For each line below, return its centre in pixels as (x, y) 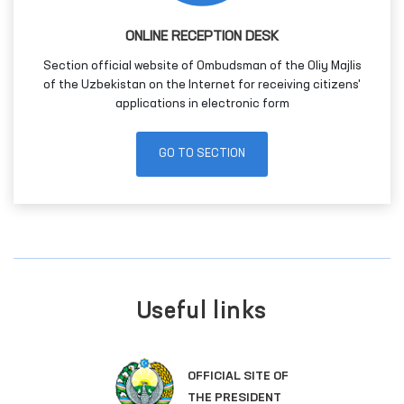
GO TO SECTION (202, 153)
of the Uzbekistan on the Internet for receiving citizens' (202, 84)
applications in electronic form (202, 103)
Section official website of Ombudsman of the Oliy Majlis (202, 65)
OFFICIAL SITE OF (238, 376)
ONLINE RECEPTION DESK (202, 37)
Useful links (202, 312)
